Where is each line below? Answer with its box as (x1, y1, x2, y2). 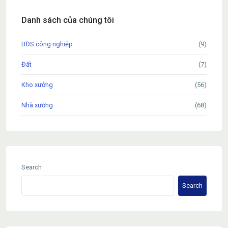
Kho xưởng (21, 80, 53, 89)
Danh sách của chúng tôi (21, 15, 114, 25)
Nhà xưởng (21, 101, 53, 109)
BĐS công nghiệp (21, 40, 73, 48)
